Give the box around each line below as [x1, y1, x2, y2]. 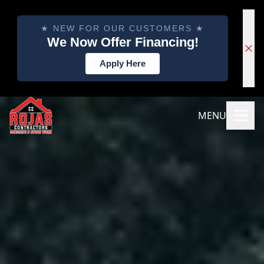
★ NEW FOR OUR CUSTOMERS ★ [41, 24, 204, 33]
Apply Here [100, 58, 146, 68]
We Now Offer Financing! [47, 35, 199, 49]
